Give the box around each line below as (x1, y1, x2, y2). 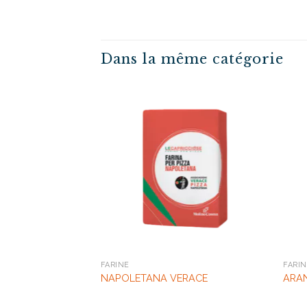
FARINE (100, 260, 130, 269)
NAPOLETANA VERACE (100, 272, 208, 284)
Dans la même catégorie (101, 50, 284, 67)
